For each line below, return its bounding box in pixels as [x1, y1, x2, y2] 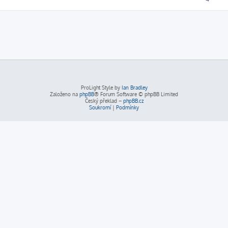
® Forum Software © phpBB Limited [94, 91, 178, 97]
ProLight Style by [80, 84, 122, 91]
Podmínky [116, 104, 139, 110]
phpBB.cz [123, 98, 144, 104]
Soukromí [89, 104, 111, 110]
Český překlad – [84, 98, 123, 104]
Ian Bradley [121, 84, 148, 91]
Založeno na [50, 91, 79, 97]
